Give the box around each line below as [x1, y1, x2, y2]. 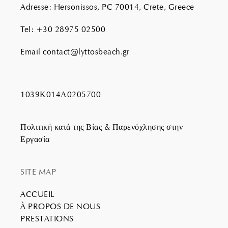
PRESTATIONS [20, 213, 74, 223]
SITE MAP [20, 166, 56, 177]
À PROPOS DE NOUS [20, 201, 100, 211]
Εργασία [20, 134, 50, 144]
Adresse [20, 2, 49, 12]
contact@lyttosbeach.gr [43, 46, 129, 56]
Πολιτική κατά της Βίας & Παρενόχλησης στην [20, 122, 183, 132]
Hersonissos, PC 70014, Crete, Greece [53, 2, 194, 12]
